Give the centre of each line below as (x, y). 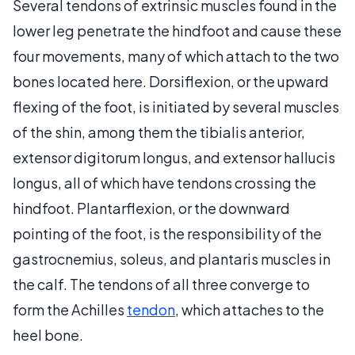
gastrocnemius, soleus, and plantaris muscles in (172, 258)
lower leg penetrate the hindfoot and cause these (177, 30)
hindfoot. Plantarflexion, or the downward (151, 208)
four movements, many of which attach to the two (176, 55)
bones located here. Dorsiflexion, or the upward (171, 81)
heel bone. (48, 334)
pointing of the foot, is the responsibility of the (167, 233)
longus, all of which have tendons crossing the (164, 182)
